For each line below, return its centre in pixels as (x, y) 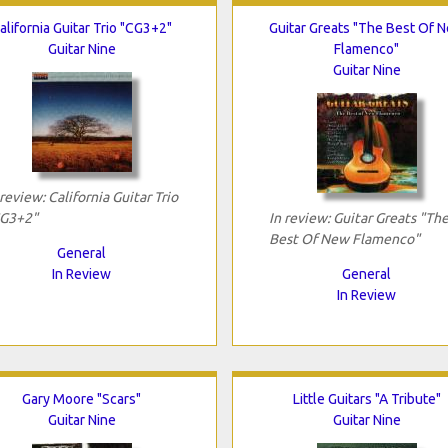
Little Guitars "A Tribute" (366, 398)
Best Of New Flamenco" (344, 238)
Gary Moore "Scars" (81, 398)
